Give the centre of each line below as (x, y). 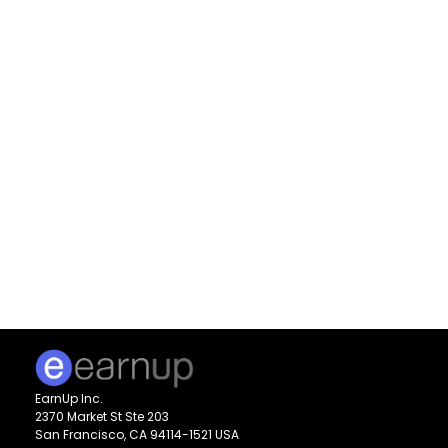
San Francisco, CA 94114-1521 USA (137, 435)
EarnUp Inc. (69, 399)
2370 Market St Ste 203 (102, 417)
